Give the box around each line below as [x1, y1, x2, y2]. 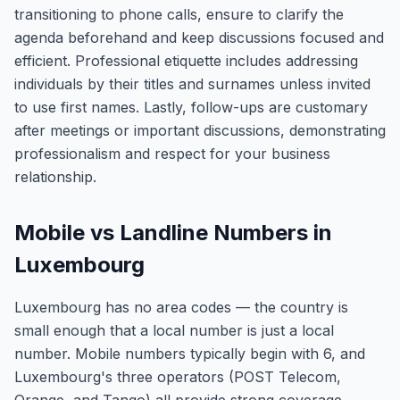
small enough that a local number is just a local [14, 321, 334, 339]
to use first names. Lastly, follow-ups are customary [14, 98, 368, 116]
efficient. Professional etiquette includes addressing [14, 52, 358, 70]
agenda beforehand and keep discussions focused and [14, 29, 384, 46]
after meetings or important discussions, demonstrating [14, 121, 386, 139]
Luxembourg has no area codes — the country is [14, 298, 348, 316]
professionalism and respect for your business [14, 145, 330, 162]
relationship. [14, 168, 96, 186]
